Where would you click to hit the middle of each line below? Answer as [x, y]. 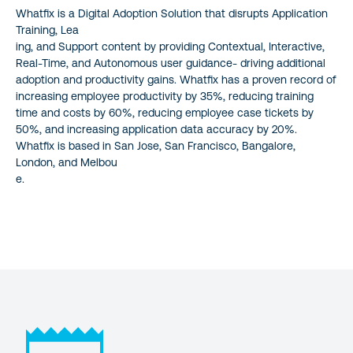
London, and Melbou [67, 162]
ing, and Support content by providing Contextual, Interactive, [170, 46]
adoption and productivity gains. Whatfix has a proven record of [176, 79]
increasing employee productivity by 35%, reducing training [165, 96]
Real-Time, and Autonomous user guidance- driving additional [171, 63]
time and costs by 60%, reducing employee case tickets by [165, 112]
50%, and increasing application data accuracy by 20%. [156, 129]
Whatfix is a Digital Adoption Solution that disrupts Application [172, 13]
